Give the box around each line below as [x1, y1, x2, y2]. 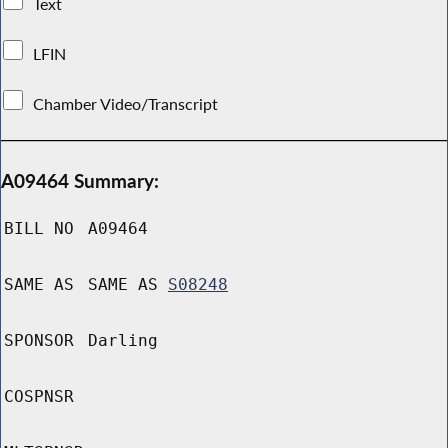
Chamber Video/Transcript [29, 93, 223, 114]
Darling [88, 331, 158, 351]
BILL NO [4, 219, 74, 239]
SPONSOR [4, 331, 74, 351]
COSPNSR [4, 387, 74, 407]
